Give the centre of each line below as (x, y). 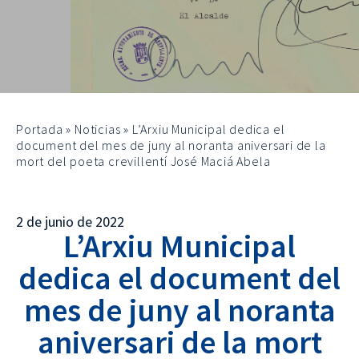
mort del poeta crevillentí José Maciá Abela (143, 161)
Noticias (98, 129)
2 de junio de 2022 (70, 222)
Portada (40, 129)
